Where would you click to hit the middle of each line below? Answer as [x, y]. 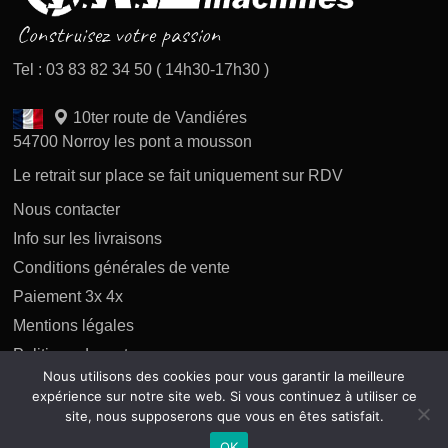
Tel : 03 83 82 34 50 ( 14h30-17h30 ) [141, 69]
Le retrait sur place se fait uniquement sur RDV [178, 175]
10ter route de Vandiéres [158, 117]
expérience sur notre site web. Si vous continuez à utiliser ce [224, 396]
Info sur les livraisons [88, 238]
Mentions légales [74, 325]
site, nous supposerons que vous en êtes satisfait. [224, 416]
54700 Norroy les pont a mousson [133, 141]
